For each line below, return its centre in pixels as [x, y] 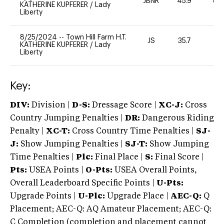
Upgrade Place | [137, 196]
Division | [51, 105]
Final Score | [178, 157]
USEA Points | [56, 170]
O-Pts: [99, 170]
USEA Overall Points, [155, 170]
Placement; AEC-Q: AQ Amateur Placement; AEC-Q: [111, 209]
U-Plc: [91, 196]
